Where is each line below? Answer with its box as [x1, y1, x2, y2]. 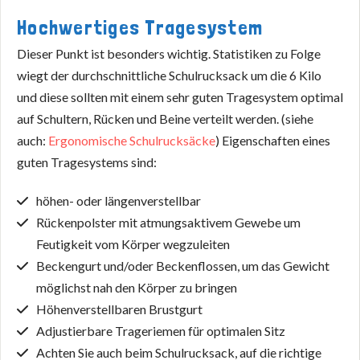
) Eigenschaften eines [215, 132, 330, 148]
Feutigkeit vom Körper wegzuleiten [36, 235, 230, 252]
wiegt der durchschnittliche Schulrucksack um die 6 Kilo [17, 67, 321, 83]
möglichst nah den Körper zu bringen [36, 279, 237, 295]
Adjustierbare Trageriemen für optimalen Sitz [36, 322, 285, 338]
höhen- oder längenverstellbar [36, 192, 201, 208]
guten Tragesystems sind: [17, 153, 157, 170]
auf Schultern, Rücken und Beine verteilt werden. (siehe [17, 110, 313, 126]
